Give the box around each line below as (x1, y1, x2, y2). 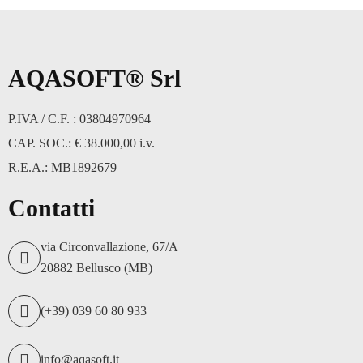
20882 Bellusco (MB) (41, 261, 152, 275)
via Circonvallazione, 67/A (41, 240, 177, 254)
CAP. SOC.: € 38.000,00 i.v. (8, 136, 155, 150)
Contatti (8, 194, 95, 221)
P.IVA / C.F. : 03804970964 (8, 112, 151, 126)
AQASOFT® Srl (8, 65, 181, 92)
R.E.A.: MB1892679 (8, 160, 117, 174)
